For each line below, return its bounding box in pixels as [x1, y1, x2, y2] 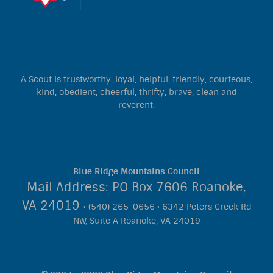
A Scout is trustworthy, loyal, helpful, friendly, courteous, [21, 73, 252, 85]
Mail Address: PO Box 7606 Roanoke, [27, 179, 246, 196]
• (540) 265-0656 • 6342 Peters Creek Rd [83, 201, 252, 213]
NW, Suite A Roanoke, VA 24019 [73, 215, 200, 227]
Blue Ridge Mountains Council [73, 166, 200, 178]
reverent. [118, 99, 155, 111]
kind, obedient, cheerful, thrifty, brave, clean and [36, 86, 237, 98]
